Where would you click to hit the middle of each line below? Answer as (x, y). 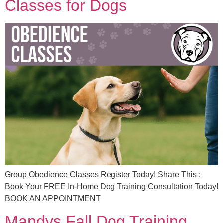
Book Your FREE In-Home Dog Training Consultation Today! (111, 186)
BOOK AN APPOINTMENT (53, 198)
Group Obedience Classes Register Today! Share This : (103, 174)
